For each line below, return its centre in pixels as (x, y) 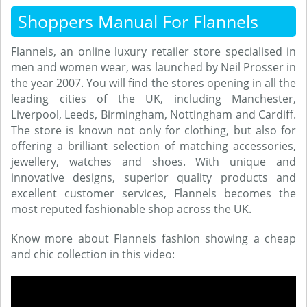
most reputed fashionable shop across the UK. (131, 209)
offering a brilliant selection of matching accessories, (153, 146)
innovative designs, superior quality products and (153, 177)
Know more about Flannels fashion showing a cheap (153, 238)
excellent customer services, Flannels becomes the (153, 193)
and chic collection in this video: (93, 254)
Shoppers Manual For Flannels (138, 21)
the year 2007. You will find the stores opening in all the (153, 83)
